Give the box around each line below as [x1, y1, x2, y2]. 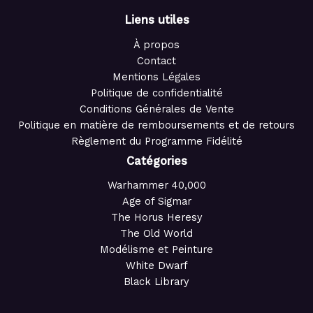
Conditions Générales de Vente [79, 102, 234, 115]
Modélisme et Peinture [100, 243, 213, 256]
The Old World [120, 227, 193, 240]
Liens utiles [124, 13, 189, 27]
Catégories [126, 154, 187, 168]
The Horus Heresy [110, 211, 203, 224]
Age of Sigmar [122, 195, 191, 208]
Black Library [124, 275, 189, 289]
